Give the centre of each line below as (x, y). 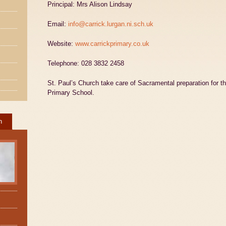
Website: (61, 44)
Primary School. (71, 93)
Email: (58, 24)
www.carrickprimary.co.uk (112, 44)
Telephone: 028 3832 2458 (86, 63)
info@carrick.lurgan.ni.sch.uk (111, 24)
